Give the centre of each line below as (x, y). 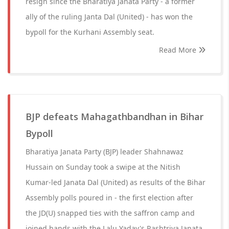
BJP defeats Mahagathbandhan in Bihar (114, 117)
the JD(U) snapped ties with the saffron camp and (110, 213)
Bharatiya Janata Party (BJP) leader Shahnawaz (105, 152)
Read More (179, 50)
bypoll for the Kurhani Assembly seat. (90, 32)
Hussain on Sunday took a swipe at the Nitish (103, 167)
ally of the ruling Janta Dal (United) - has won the (109, 17)
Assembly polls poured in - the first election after (109, 198)
